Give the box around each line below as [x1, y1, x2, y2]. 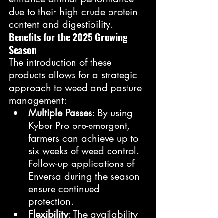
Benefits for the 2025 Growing [9, 29, 130, 44]
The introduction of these [9, 55, 114, 69]
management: [9, 93, 67, 107]
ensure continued [28, 182, 103, 195]
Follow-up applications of [28, 157, 137, 170]
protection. [28, 195, 73, 208]
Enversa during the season [28, 169, 143, 182]
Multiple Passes [28, 106, 92, 119]
